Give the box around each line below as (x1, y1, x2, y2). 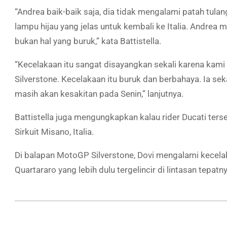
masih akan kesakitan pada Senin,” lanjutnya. (15, 89, 183, 99)
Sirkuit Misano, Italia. (15, 127, 94, 137)
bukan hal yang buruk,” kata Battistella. (15, 36, 161, 47)
